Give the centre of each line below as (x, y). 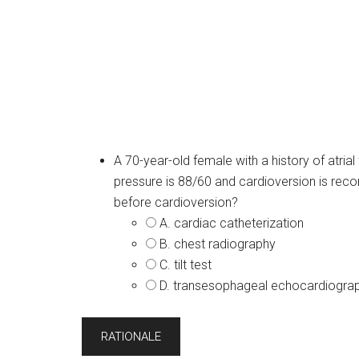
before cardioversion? (176, 202)
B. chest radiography (218, 244)
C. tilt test (186, 265)
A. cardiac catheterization (232, 223)
